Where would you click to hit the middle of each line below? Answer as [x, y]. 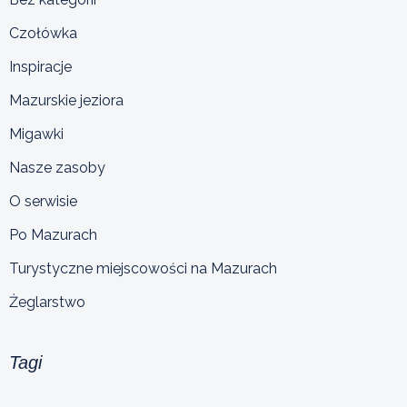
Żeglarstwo [47, 302]
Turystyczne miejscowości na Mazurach [143, 268]
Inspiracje [40, 66]
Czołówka [43, 33]
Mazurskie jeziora [66, 100]
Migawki [36, 134]
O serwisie [43, 201]
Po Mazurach [53, 234]
